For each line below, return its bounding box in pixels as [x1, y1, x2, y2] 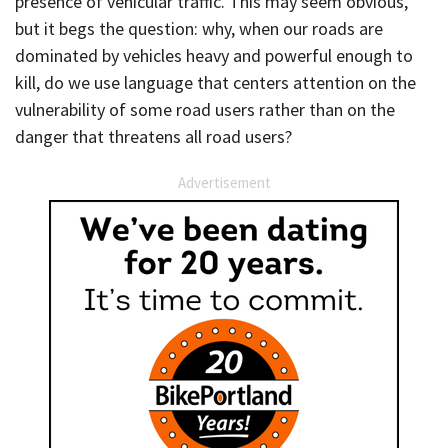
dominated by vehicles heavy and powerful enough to [15, 44, 413, 68]
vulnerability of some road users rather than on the [15, 98, 395, 122]
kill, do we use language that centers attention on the [15, 71, 416, 95]
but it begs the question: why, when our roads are [15, 17, 383, 41]
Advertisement [177, 172, 271, 192]
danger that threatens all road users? [15, 125, 292, 149]
